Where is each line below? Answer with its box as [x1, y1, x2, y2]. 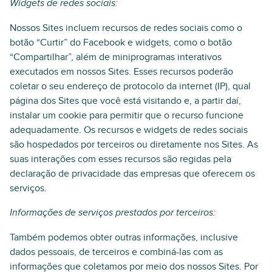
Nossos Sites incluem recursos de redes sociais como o [10, 22, 242, 34]
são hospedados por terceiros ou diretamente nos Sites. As [10, 138, 258, 151]
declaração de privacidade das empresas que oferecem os [10, 168, 255, 180]
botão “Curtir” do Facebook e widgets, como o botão [10, 36, 232, 49]
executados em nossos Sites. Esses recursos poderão [10, 66, 233, 78]
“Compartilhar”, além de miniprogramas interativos [10, 51, 222, 63]
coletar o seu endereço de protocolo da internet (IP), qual [10, 80, 251, 92]
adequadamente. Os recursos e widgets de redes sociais [10, 124, 248, 136]
